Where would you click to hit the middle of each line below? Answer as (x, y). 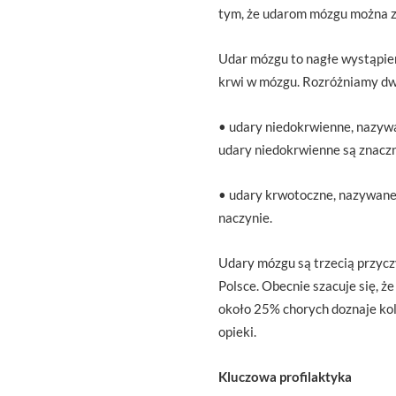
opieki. (237, 331)
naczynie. (245, 217)
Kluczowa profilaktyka (285, 377)
